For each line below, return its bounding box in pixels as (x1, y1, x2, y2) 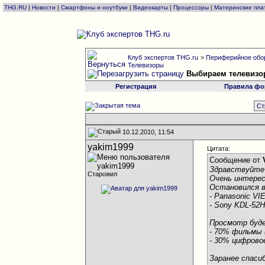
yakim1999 (88, 142, 134, 152)
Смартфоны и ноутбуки (61, 4, 128, 11)
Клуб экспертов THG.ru (128, 54, 199, 61)
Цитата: (207, 145, 231, 152)
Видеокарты (133, 4, 168, 11)
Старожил (88, 170, 118, 177)
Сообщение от (209, 156, 263, 164)
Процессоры (173, 4, 209, 11)
